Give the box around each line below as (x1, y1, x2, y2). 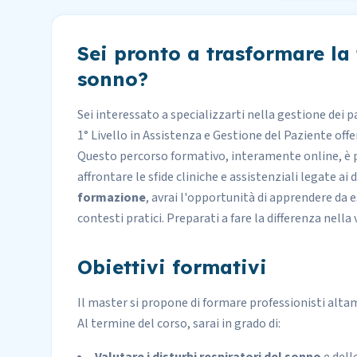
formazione (77, 189, 146, 206)
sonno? (77, 67, 148, 91)
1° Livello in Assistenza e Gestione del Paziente (77, 127, 332, 144)
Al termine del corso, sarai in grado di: (77, 315, 280, 332)
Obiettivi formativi (77, 255, 267, 279)
